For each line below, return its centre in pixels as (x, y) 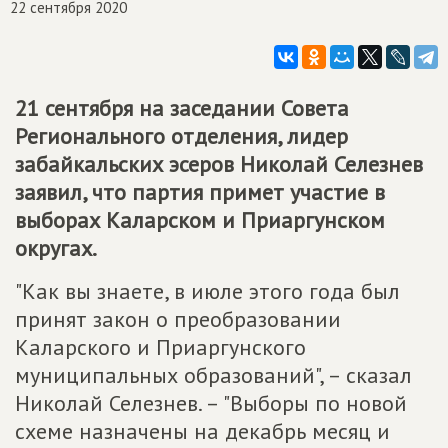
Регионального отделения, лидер (181, 136)
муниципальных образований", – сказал (213, 375)
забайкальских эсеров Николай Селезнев (219, 164)
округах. (56, 248)
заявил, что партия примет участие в (200, 192)
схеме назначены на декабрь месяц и (202, 431)
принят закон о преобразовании (178, 319)
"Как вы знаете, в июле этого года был (207, 291)
